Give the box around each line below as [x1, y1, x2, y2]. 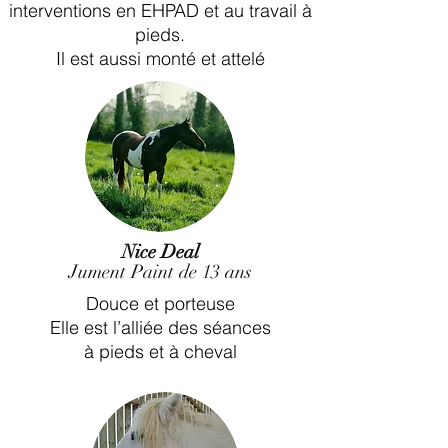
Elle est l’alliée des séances [50, 316, 271, 339]
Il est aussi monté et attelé [55, 47, 265, 70]
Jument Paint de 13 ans [68, 260, 252, 284]
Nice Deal [121, 240, 199, 264]
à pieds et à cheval [84, 340, 237, 363]
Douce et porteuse [86, 292, 235, 315]
